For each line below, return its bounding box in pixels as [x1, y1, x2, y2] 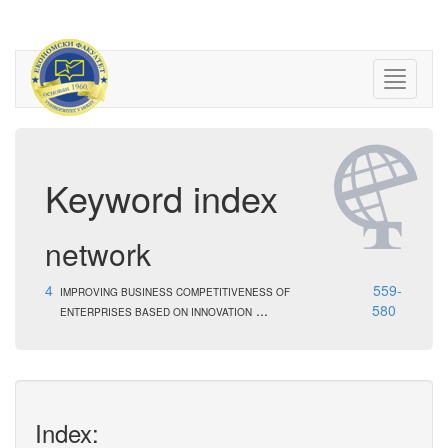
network [45, 232, 151, 275]
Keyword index [45, 172, 278, 223]
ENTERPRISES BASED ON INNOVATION [60, 305, 252, 319]
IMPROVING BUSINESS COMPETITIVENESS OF [60, 285, 290, 299]
